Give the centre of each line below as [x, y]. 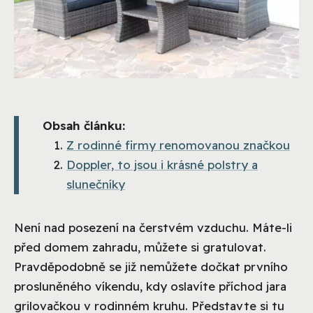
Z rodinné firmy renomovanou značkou [178, 145]
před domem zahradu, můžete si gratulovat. [140, 247]
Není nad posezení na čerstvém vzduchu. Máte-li [153, 227]
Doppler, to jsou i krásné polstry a [162, 164]
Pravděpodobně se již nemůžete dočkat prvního [151, 266]
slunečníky [96, 184]
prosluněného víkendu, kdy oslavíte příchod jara [150, 286]
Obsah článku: [84, 125]
